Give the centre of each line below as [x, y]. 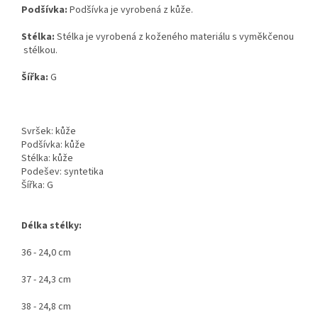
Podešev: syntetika [62, 172]
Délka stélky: [51, 226]
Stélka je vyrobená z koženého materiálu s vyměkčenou [175, 37]
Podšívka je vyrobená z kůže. [131, 10]
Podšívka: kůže [53, 145]
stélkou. [39, 51]
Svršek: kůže [58, 132]
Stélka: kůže [47, 159]
